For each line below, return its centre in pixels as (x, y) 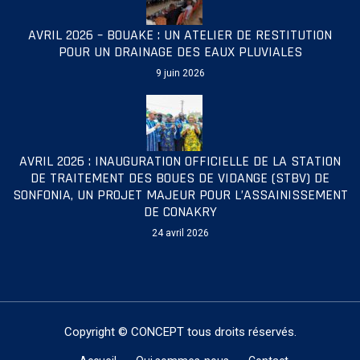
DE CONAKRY (180, 212)
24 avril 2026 (180, 233)
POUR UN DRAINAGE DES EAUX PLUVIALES (180, 52)
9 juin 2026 (180, 74)
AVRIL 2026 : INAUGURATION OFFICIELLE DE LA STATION (180, 162)
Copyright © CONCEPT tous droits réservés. (180, 332)
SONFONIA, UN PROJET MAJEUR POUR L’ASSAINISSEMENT (180, 195)
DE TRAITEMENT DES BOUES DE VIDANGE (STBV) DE (180, 178)
